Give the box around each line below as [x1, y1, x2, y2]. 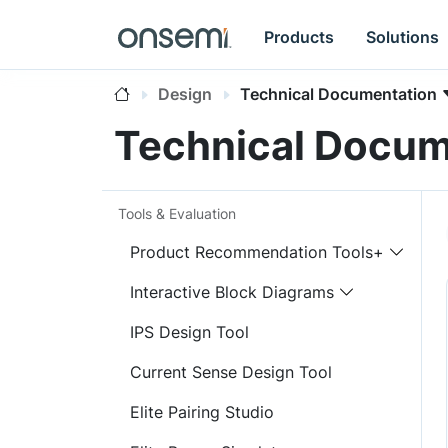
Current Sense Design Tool [130, 362, 332, 382]
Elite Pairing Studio [130, 402, 274, 422]
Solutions [366, 26, 440, 47]
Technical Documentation [240, 84, 437, 104]
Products [264, 26, 335, 47]
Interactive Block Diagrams [130, 282, 334, 302]
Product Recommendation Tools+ [130, 242, 384, 262]
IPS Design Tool [130, 322, 249, 342]
